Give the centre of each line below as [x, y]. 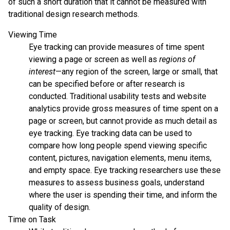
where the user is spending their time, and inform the [123, 195]
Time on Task [32, 219]
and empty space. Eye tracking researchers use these [125, 170]
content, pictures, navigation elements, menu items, [120, 158]
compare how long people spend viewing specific [118, 145]
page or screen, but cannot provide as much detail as [123, 121]
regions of [177, 59]
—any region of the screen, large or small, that [137, 71]
